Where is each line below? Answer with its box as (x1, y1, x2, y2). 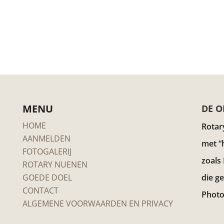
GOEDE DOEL (22, 171, 72, 183)
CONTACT (22, 184, 58, 196)
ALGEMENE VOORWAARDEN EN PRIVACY (22, 197, 173, 209)
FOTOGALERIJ (22, 145, 71, 157)
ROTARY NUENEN (22, 158, 87, 170)
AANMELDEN (22, 132, 70, 144)
